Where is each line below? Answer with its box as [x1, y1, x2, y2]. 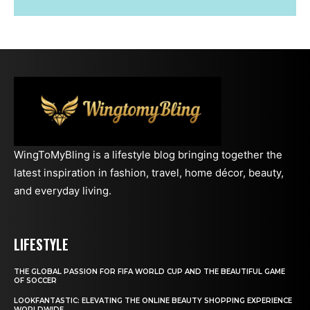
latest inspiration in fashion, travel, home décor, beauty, [14, 165, 284, 179]
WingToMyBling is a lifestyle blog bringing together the [14, 147, 282, 161]
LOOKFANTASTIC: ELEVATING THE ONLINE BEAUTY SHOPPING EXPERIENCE [14, 295, 292, 305]
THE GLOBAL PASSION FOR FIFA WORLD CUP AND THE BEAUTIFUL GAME [14, 266, 285, 276]
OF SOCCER [14, 275, 57, 285]
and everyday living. [14, 183, 111, 197]
